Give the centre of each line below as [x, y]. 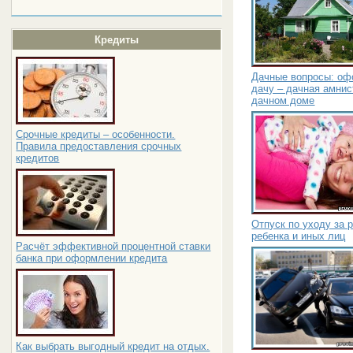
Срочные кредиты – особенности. [96, 134]
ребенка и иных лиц [299, 236]
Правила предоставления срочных [99, 146]
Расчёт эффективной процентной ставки [113, 246]
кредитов [38, 158]
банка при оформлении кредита [92, 258]
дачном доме [283, 100]
